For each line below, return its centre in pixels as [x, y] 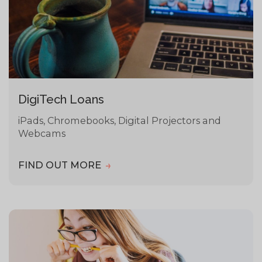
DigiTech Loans [61, 99]
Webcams [42, 133]
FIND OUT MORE [61, 165]
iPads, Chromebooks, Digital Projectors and [120, 120]
